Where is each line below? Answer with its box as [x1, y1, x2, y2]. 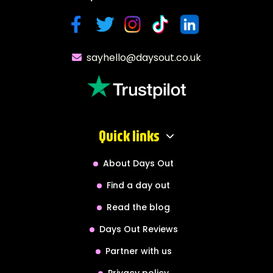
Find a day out [107, 179, 170, 191]
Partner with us [105, 244, 172, 257]
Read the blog [107, 200, 170, 213]
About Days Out [103, 157, 174, 169]
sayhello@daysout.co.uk [87, 50, 201, 65]
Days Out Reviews [99, 222, 178, 235]
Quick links [99, 127, 160, 145]
